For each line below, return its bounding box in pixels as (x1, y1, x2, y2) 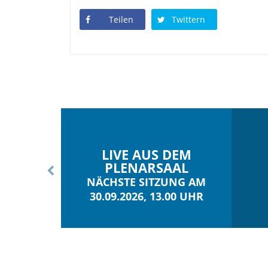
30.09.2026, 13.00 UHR (89, 188, 203, 203)
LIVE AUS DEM (101, 145, 191, 163)
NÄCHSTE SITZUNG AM (87, 174, 206, 189)
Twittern (172, 13, 205, 25)
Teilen (109, 13, 133, 25)
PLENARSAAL (104, 158, 188, 176)
